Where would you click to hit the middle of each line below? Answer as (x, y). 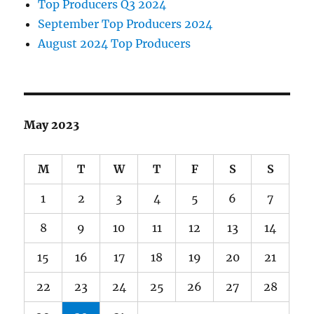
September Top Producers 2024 (125, 24)
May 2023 (52, 125)
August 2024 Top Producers (115, 44)
